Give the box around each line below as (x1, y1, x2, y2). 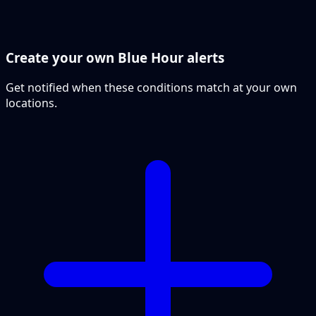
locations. (6, 95, 57, 111)
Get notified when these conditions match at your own (6, 80, 297, 96)
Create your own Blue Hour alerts (6, 49, 224, 67)
